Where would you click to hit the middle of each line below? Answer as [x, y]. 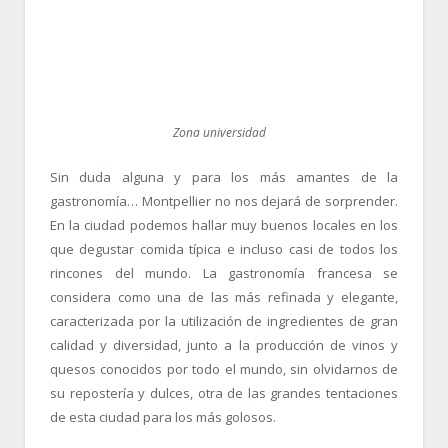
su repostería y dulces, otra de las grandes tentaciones [224, 393]
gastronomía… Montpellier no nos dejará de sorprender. [224, 201]
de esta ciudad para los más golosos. [163, 417]
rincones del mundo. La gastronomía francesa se [224, 273]
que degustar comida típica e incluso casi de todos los [224, 249]
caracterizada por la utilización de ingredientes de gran [224, 321]
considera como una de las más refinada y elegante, [224, 297]
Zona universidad [219, 133]
